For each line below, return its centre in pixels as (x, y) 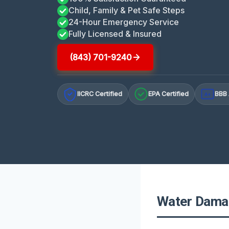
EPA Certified (169, 94)
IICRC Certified (100, 94)
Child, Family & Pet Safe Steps (127, 10)
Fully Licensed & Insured (115, 34)
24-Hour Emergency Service (124, 22)
